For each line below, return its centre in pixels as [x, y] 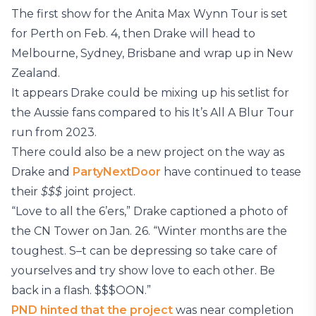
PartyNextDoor [117, 172]
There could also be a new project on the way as [148, 152]
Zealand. [36, 73]
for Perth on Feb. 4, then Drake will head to [133, 34]
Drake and [42, 172]
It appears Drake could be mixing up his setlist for [150, 93]
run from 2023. [54, 132]
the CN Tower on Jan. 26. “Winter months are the [149, 231]
